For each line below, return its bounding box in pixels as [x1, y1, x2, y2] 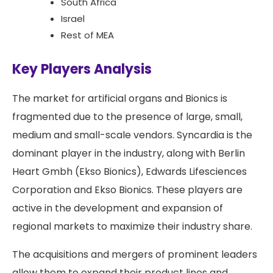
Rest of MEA [61, 28, 114, 41]
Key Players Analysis [12, 59, 152, 79]
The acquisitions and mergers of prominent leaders [12, 247, 257, 261]
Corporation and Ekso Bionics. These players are [12, 182, 243, 197]
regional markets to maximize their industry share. [12, 219, 252, 233]
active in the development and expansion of [12, 200, 223, 215]
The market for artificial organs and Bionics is [12, 91, 227, 105]
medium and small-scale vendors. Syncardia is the [12, 127, 252, 142]
